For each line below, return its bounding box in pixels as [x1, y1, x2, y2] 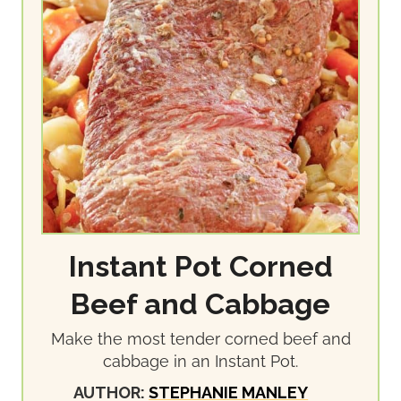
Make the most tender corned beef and [50, 328, 351, 348]
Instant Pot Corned [68, 249, 333, 284]
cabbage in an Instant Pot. [103, 351, 298, 371]
